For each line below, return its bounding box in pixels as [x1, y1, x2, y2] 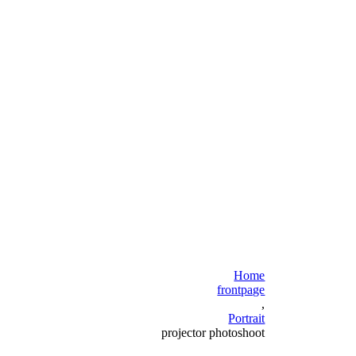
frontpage [217, 282, 265, 296]
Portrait [228, 311, 265, 325]
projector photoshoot [161, 325, 265, 339]
